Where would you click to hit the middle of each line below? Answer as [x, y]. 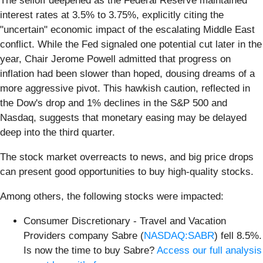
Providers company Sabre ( [84, 235]
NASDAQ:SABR [179, 235]
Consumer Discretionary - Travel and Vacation [125, 221]
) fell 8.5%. [238, 235]
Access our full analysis [209, 250]
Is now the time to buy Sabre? [90, 250]
